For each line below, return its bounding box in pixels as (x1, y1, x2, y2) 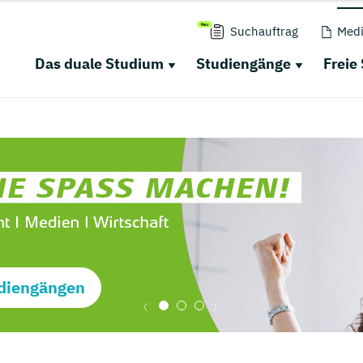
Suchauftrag (229, 23, 298, 39)
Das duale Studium (34, 54, 164, 73)
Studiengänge (195, 54, 291, 73)
